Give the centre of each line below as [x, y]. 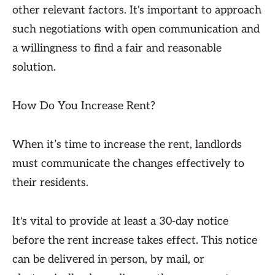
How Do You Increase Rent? [84, 106]
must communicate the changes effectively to [128, 164]
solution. [34, 67]
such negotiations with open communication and [136, 29]
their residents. [50, 183]
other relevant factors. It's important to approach [137, 10]
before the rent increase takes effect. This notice [135, 240]
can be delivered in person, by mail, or [108, 259]
